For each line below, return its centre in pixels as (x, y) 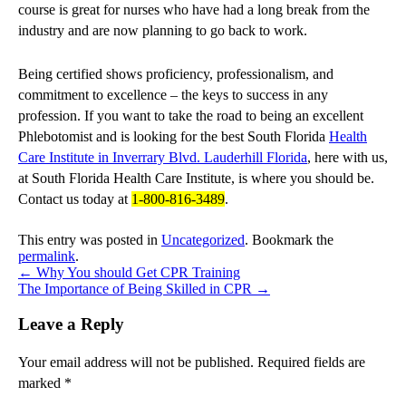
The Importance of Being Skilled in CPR (137, 289)
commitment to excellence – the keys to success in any (173, 95)
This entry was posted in (90, 240)
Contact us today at (75, 199)
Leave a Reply (71, 324)
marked (41, 382)
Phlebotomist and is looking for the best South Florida (174, 137)
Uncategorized (203, 240)
